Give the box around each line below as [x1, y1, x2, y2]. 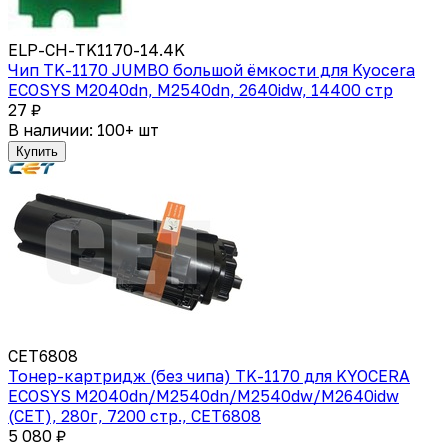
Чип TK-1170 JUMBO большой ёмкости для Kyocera [8, 59, 415, 80]
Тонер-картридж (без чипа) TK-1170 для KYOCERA [8, 365, 410, 386]
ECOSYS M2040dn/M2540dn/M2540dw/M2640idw [8, 385, 399, 406]
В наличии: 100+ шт [8, 119, 159, 140]
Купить [16, 143, 58, 159]
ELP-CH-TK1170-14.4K [8, 39, 185, 60]
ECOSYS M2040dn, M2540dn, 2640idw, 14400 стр [8, 79, 393, 100]
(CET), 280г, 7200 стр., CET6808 [8, 405, 261, 426]
